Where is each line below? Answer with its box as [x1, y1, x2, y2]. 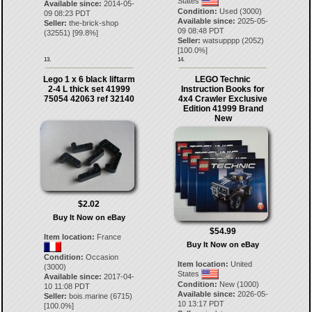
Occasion [83, 253, 118, 262]
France [94, 233, 121, 242]
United [228, 260, 253, 269]
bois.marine [68, 292, 108, 301]
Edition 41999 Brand [182, 104, 263, 114]
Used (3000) [217, 7, 263, 16]
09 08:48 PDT [178, 26, 225, 36]
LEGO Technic [195, 75, 251, 85]
